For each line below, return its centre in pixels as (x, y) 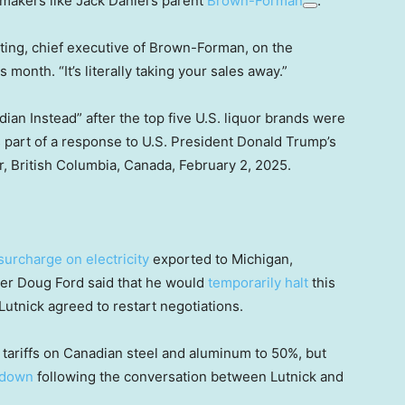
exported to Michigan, (221, 259)
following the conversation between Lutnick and (188, 377)
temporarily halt (258, 283)
